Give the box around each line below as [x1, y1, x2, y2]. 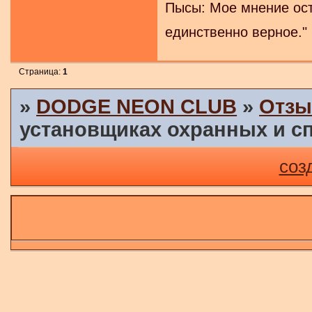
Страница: [19, 66, 63, 77]
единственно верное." [165, 24, 308, 40]
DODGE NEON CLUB [36, 95, 237, 118]
